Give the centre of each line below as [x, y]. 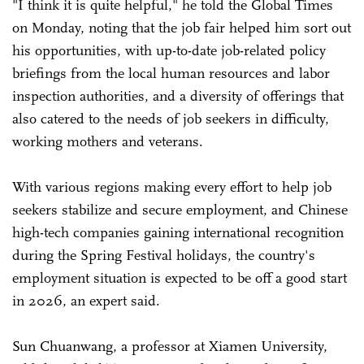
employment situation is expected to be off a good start [180, 277]
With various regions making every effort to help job [172, 186]
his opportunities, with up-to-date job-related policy [169, 50]
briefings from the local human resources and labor [171, 73]
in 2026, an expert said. [86, 300]
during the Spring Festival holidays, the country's [164, 255]
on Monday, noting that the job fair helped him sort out [182, 27]
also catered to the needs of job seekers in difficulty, [171, 118]
